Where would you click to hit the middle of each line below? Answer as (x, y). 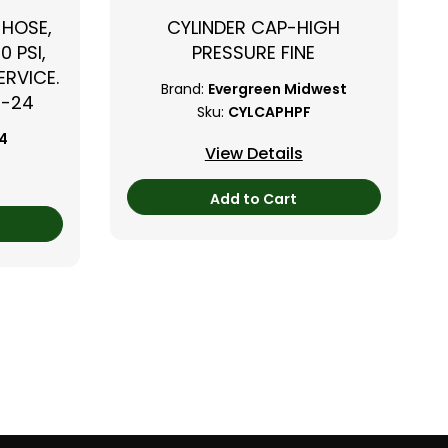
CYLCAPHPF (269, 112)
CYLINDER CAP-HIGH (254, 27)
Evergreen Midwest (277, 89)
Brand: (182, 89)
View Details (253, 153)
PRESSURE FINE (254, 52)
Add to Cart (254, 199)
